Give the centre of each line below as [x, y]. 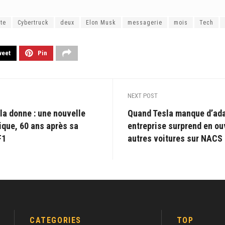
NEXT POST [143, 96]
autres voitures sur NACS [175, 139]
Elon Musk [101, 23]
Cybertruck [33, 23]
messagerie [145, 23]
